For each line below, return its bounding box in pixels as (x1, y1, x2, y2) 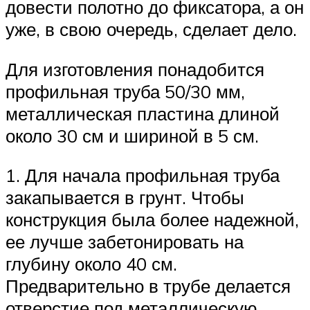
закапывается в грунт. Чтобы (6, 186, 244, 209)
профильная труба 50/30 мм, (6, 80, 245, 102)
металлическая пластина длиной (6, 102, 280, 125)
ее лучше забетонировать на (6, 230, 244, 253)
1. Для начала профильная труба (6, 164, 280, 187)
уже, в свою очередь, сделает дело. (6, 18, 297, 41)
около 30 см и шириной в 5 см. (6, 124, 259, 147)
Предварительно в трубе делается (6, 275, 291, 298)
